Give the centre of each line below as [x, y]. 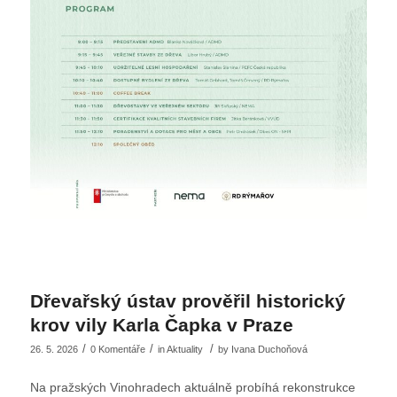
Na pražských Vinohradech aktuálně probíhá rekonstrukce [192, 387]
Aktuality [184, 349]
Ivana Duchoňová [269, 349]
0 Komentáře [117, 349]
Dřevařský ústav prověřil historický [187, 300]
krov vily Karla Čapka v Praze [161, 324]
